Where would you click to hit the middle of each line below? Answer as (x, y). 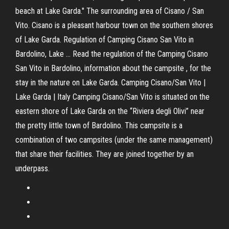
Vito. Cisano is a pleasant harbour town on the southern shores (114, 25)
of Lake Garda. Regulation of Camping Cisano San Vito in (105, 40)
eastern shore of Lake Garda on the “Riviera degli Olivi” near (110, 111)
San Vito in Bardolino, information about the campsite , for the (113, 68)
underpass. (32, 168)
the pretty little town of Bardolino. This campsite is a (99, 125)
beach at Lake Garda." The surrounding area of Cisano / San (110, 11)
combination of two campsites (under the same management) (114, 140)
